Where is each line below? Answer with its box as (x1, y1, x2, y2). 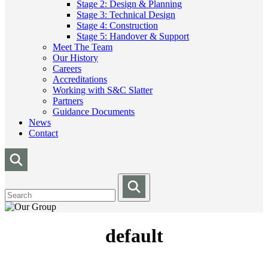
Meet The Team (53, 42, 112, 52)
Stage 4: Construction (77, 20, 158, 31)
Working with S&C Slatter (53, 85, 153, 95)
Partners (53, 96, 83, 106)
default (105, 225, 163, 247)
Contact (29, 128, 58, 138)
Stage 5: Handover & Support (77, 31, 189, 41)
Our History (53, 53, 98, 63)
